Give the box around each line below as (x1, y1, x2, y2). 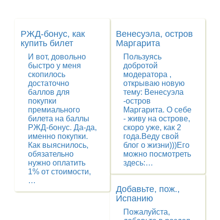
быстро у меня (28, 61, 81, 70)
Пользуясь (123, 53, 162, 61)
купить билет (21, 38, 73, 48)
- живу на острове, (123, 114, 190, 123)
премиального (28, 106, 80, 114)
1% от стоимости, (28, 167, 91, 176)
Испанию (116, 193, 153, 203)
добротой (123, 61, 158, 70)
